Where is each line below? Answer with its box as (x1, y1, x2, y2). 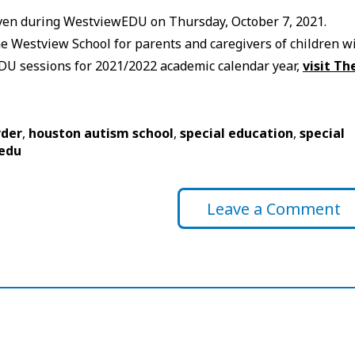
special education (180, 124, 294, 143)
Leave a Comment (207, 197, 342, 219)
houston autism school (29, 124, 174, 143)
